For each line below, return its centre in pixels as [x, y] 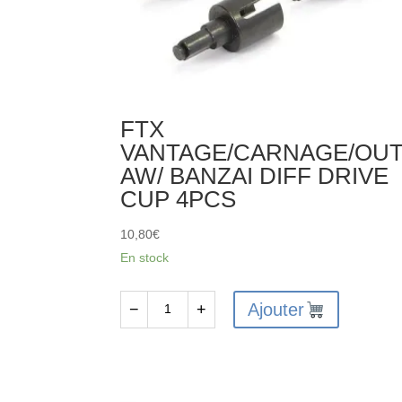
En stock [145, 258]
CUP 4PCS [179, 199]
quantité [144, 320]
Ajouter [276, 310]
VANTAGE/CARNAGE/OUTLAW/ [212, 390]
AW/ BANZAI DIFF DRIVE [255, 176]
